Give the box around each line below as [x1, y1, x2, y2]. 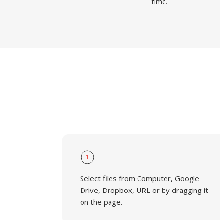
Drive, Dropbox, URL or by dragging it [80, 185, 208, 195]
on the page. [80, 197, 122, 207]
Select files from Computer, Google [80, 173, 199, 183]
